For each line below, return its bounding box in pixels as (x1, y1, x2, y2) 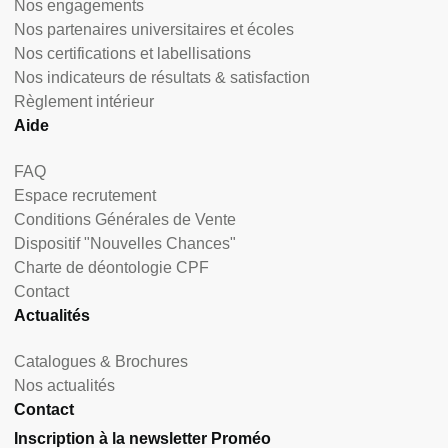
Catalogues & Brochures (14, 353, 188, 371)
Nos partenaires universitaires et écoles (14, 21, 294, 39)
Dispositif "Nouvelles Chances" (14, 235, 236, 253)
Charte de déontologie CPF (14, 259, 209, 277)
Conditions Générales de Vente (14, 211, 236, 229)
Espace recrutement (14, 187, 156, 205)
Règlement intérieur (14, 93, 154, 111)
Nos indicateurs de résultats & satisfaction (14, 69, 310, 87)
